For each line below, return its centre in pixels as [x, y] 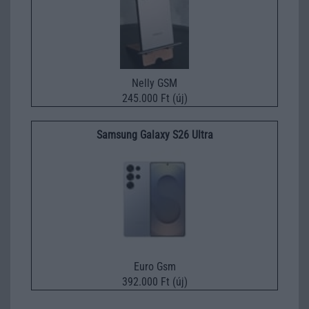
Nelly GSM [154, 83]
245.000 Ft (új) [154, 99]
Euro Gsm [154, 267]
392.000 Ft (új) [154, 282]
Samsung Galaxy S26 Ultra [154, 135]
